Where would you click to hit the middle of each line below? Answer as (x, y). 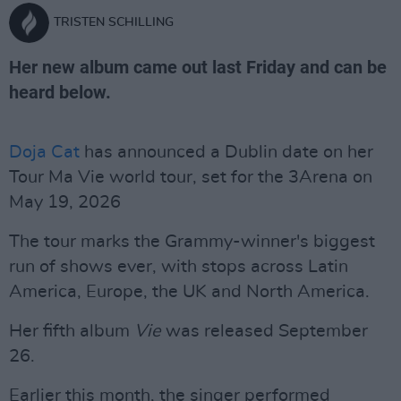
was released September (264, 331)
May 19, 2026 (65, 202)
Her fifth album (72, 331)
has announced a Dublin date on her (226, 152)
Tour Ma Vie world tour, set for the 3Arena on (191, 177)
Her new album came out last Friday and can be (198, 67)
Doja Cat (44, 152)
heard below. (60, 92)
